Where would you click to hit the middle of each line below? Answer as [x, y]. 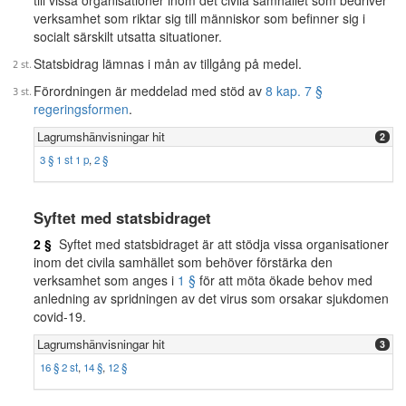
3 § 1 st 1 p [64, 159]
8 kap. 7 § [294, 91]
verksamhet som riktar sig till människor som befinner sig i [199, 18]
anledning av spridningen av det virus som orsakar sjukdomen [211, 298]
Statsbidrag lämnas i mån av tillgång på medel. [168, 63]
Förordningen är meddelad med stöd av [150, 91]
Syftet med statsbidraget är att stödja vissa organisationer [220, 244]
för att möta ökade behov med [284, 280]
